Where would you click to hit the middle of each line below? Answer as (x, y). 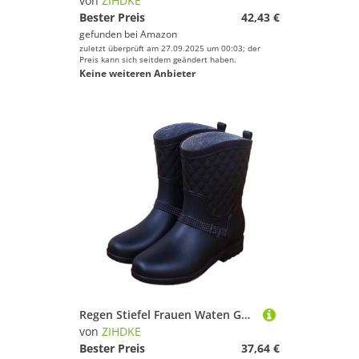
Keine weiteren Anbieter (137, 73)
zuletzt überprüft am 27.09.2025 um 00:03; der (170, 48)
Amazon (159, 34)
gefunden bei (110, 34)
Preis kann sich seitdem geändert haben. (158, 59)
